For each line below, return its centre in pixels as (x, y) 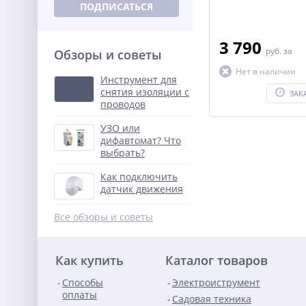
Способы (83, 282)
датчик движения (142, 189)
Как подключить (139, 177)
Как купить (89, 260)
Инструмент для (139, 80)
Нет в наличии (266, 71)
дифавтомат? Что (141, 140)
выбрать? (123, 153)
